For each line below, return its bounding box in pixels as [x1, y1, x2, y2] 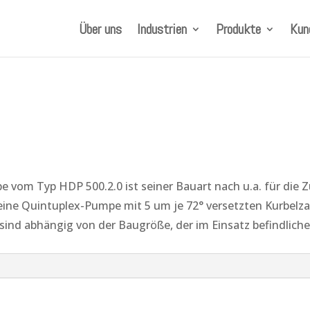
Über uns [78, 20, 122, 38]
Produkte [215, 20, 261, 38]
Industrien [136, 20, 187, 38]
